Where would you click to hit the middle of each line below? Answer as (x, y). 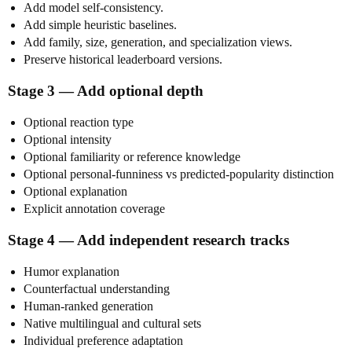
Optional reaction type (79, 122)
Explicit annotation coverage (94, 209)
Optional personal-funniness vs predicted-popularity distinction (179, 174)
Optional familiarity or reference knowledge (132, 157)
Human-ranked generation (88, 306)
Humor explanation (71, 271)
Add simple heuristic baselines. (100, 25)
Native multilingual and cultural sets (112, 323)
